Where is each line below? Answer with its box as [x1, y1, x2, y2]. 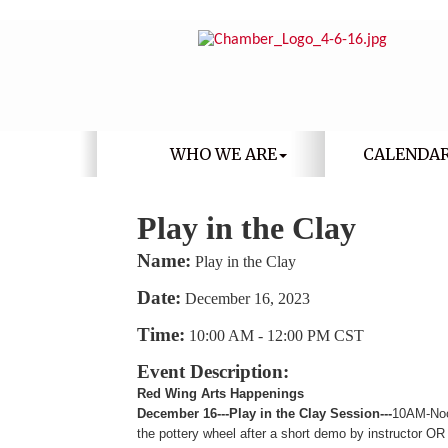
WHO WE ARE [169, 144, 277, 164]
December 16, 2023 [185, 290, 310, 307]
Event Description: [137, 361, 289, 382]
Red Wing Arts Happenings [137, 386, 304, 401]
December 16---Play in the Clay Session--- [137, 406, 392, 421]
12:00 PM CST [267, 327, 364, 344]
